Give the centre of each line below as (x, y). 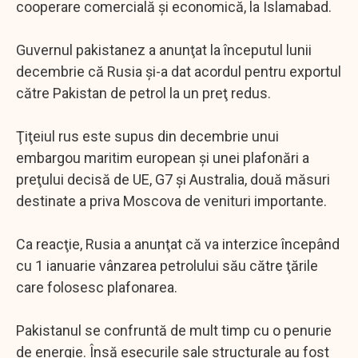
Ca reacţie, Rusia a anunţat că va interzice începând (178, 244)
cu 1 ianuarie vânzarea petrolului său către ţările (167, 265)
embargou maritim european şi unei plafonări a (163, 157)
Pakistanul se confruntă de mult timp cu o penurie (174, 330)
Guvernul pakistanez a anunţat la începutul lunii (164, 50)
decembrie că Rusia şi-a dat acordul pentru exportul (179, 71)
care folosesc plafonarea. (97, 287)
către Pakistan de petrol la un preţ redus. (143, 93)
